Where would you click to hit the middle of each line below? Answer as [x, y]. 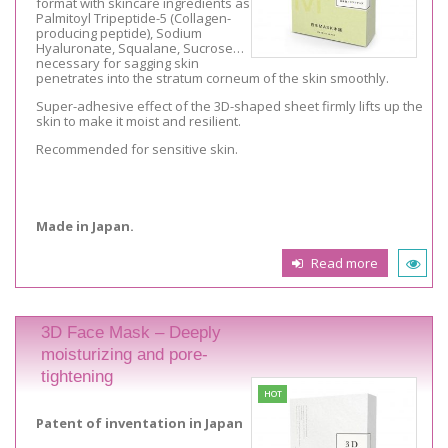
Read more [344, 262]
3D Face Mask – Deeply [131, 333]
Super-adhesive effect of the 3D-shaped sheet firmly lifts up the [229, 105]
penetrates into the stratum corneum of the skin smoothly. [212, 77]
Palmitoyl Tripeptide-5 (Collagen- [133, 17]
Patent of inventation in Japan [139, 422]
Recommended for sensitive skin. [137, 148]
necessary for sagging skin [117, 62]
